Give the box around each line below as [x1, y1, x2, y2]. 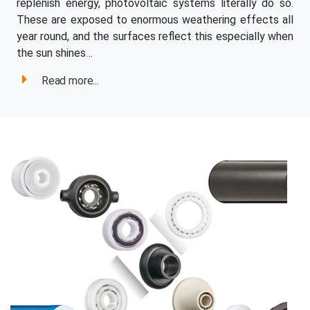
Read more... [41, 74, 99, 88]
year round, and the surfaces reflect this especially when [17, 30, 293, 44]
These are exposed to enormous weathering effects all [17, 13, 293, 27]
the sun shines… [17, 46, 93, 60]
